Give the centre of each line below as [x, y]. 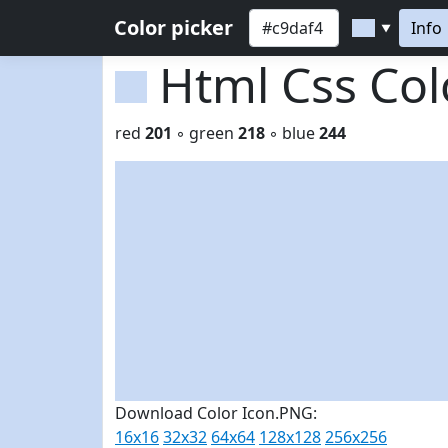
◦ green [205, 133]
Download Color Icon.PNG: [216, 413]
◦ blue [292, 133]
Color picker [173, 27]
